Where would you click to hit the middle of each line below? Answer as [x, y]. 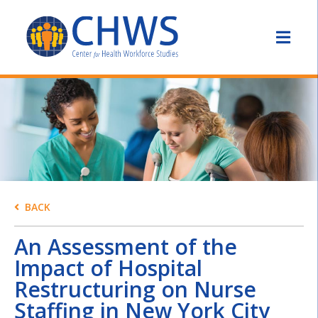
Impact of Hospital [108, 268]
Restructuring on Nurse [135, 290]
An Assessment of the [126, 247]
